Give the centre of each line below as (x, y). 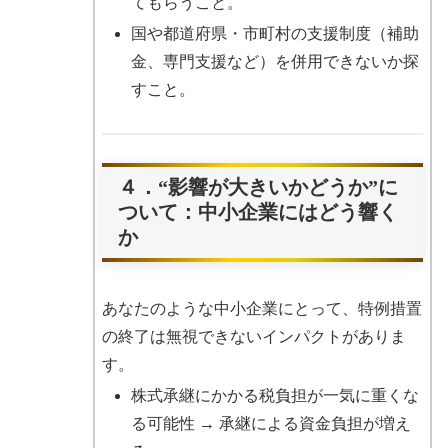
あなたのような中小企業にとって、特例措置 (261, 308)
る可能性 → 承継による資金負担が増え (270, 424)
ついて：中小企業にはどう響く (257, 212)
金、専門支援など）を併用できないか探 (274, 61)
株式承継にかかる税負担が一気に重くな (274, 396)
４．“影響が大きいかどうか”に (257, 187)
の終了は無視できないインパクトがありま (253, 336)
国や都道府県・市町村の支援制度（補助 (274, 33)
